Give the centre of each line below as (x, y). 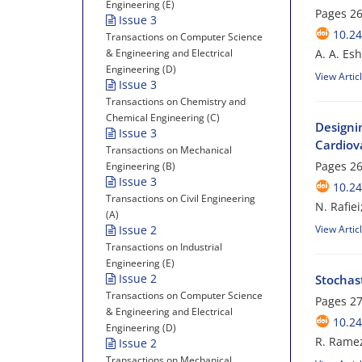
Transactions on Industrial (164, 247)
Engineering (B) (141, 166)
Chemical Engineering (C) (163, 118)
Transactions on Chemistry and (176, 101)
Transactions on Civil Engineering (181, 198)
